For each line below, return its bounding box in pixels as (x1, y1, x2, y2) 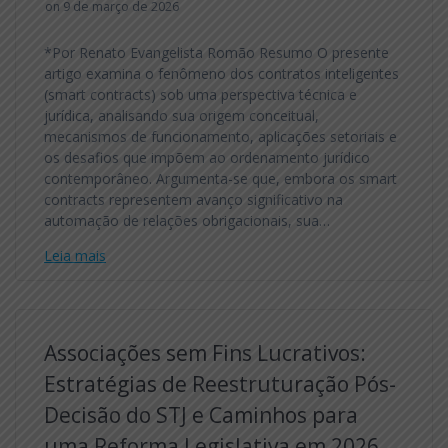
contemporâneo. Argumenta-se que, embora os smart (44, 168, 397, 188)
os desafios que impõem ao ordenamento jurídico (44, 147, 370, 167)
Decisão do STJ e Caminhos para (44, 400, 358, 429)
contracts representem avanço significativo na (44, 189, 343, 209)
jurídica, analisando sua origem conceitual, (44, 105, 319, 125)
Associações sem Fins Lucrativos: (44, 338, 366, 367)
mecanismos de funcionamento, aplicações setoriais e (44, 126, 397, 146)
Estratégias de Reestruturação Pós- (44, 369, 396, 398)
